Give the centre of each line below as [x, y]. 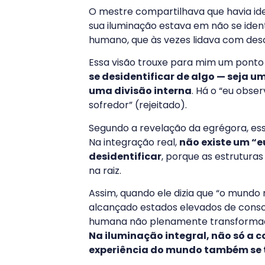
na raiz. [105, 170]
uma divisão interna [140, 91]
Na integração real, [134, 142]
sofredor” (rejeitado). [138, 105]
